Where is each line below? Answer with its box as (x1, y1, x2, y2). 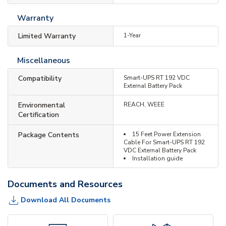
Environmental (18, 100, 65, 110)
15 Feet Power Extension (132, 130, 201, 138)
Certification (18, 109, 59, 120)
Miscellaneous (17, 54, 70, 66)
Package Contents (18, 130, 79, 140)
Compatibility (18, 73, 62, 83)
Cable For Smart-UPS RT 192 (123, 138, 205, 146)
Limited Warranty (18, 31, 76, 41)
